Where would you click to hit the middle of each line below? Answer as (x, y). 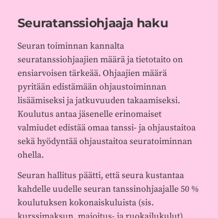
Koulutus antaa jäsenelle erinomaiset (89, 114)
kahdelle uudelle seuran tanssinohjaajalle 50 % (108, 189)
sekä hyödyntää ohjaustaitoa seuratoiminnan (105, 141)
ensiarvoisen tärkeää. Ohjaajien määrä (92, 73)
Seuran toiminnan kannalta (71, 46)
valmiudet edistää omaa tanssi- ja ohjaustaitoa (106, 127)
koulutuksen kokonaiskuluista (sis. (85, 203)
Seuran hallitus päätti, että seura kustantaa (100, 176)
